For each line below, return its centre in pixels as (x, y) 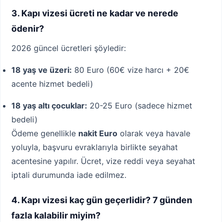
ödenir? (28, 29)
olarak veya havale (154, 134)
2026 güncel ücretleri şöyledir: (69, 48)
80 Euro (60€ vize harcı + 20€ (131, 70)
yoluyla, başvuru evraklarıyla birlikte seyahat (95, 147)
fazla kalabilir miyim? (56, 216)
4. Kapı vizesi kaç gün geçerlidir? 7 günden (102, 200)
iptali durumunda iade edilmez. (69, 175)
